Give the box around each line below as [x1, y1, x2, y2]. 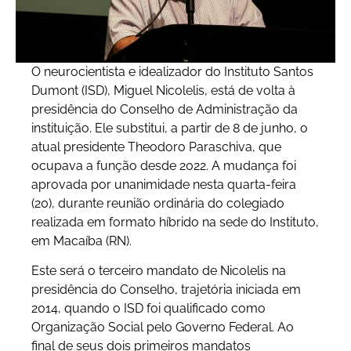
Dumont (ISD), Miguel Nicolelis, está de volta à [31, 82, 295, 98]
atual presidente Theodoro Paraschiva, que [31, 139, 281, 154]
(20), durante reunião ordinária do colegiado [31, 195, 284, 211]
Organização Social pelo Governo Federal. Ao [31, 320, 294, 335]
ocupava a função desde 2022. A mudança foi [31, 157, 296, 173]
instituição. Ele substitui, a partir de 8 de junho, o [31, 120, 308, 136]
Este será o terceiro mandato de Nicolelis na [31, 263, 286, 279]
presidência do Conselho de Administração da [31, 101, 298, 117]
